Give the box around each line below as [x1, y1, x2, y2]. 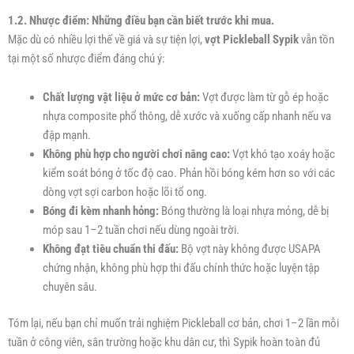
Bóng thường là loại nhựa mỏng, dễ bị [158, 204, 329, 219]
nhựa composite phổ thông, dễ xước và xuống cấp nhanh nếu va [42, 109, 331, 124]
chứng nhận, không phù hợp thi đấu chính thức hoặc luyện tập [42, 261, 319, 276]
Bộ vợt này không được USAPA [178, 242, 321, 257]
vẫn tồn [299, 32, 334, 47]
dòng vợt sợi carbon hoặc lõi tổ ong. [42, 185, 207, 200]
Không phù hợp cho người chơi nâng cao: [42, 147, 230, 162]
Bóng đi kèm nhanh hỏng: [42, 204, 159, 219]
